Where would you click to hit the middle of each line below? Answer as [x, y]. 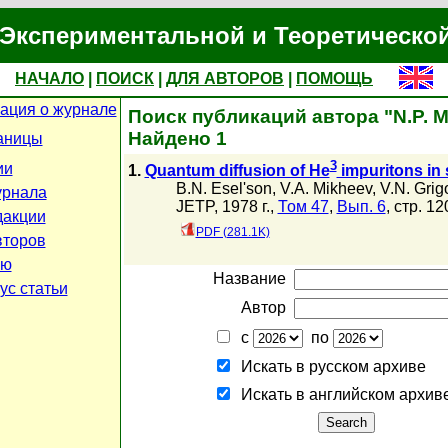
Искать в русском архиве [329, 366]
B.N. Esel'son [223, 189]
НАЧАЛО [49, 78]
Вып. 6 [361, 207]
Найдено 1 [177, 138]
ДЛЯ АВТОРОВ [225, 78]
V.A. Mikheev [325, 189]
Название [249, 278]
